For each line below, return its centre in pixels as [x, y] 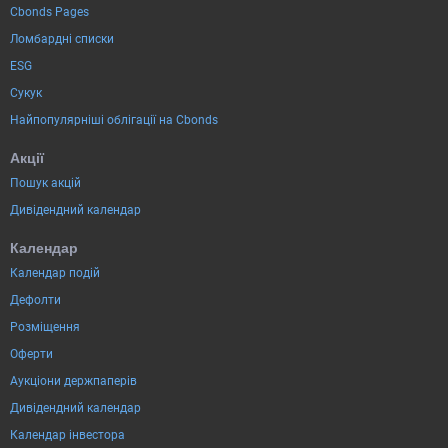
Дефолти [35, 299]
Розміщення [45, 326]
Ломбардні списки [62, 38]
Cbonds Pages [49, 11]
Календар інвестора [67, 434]
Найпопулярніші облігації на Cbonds [114, 119]
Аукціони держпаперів [73, 380]
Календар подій [55, 272]
